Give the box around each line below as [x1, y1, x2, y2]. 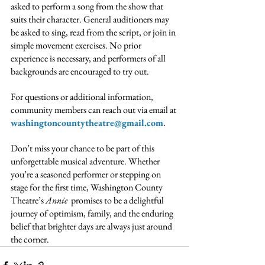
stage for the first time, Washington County [11, 180, 164, 193]
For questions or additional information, [11, 90, 155, 103]
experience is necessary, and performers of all [11, 51, 167, 64]
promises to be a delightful [67, 193, 166, 206]
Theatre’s [11, 193, 46, 206]
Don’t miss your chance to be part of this [11, 141, 156, 154]
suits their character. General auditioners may [11, 12, 171, 25]
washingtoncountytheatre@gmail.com [11, 116, 163, 129]
